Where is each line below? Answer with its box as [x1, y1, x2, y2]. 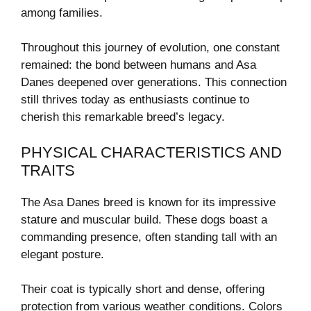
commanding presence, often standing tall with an [21, 230, 277, 244]
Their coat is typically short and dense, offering [21, 283, 264, 296]
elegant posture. [21, 247, 104, 261]
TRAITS [21, 161, 75, 179]
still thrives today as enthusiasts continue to [21, 93, 249, 107]
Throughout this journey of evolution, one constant [21, 41, 280, 55]
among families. [21, 6, 103, 19]
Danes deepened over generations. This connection [21, 76, 287, 90]
